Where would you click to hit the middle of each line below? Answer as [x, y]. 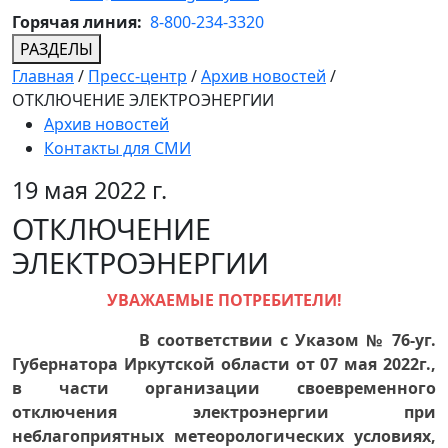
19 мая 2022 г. [89, 190]
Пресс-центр [137, 76]
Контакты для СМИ [117, 148]
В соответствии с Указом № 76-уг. [287, 340]
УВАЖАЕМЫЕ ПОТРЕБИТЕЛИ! [224, 300]
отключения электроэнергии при [224, 412]
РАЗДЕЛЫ [56, 49]
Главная [43, 76]
